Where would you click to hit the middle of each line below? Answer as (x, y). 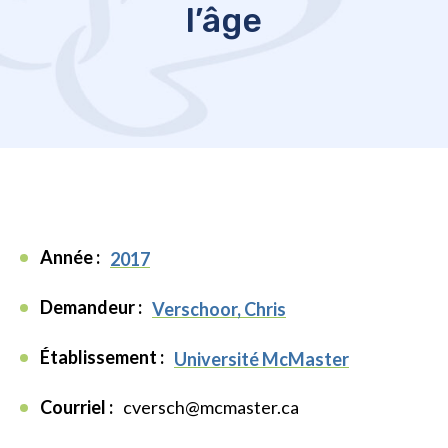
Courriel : (76, 407)
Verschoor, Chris (219, 309)
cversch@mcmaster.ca (211, 407)
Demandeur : (91, 307)
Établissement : (102, 357)
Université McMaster (261, 359)
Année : (70, 257)
